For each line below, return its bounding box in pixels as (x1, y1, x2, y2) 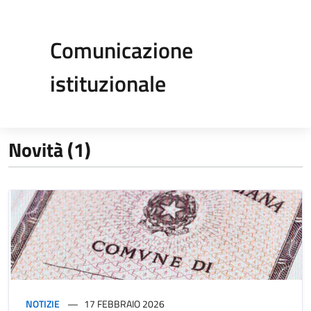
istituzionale (50, 67, 166, 100)
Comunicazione (50, 33, 193, 67)
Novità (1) (8, 135, 91, 165)
